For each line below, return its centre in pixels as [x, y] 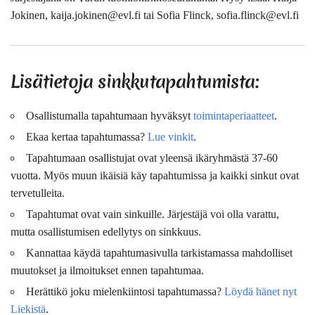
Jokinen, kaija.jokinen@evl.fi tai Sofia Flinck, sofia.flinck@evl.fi [155, 15]
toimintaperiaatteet [234, 115]
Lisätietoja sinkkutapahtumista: [135, 81]
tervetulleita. [38, 193]
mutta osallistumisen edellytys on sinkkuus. [106, 231]
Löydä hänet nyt [261, 291]
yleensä [176, 157]
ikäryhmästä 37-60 [235, 157]
